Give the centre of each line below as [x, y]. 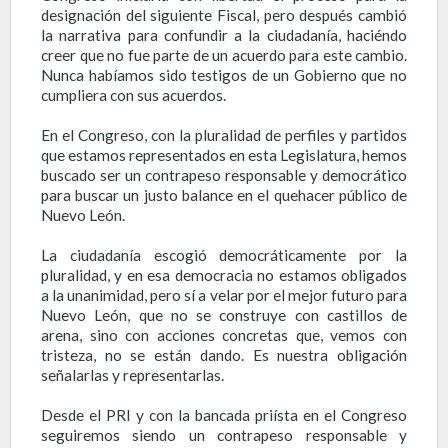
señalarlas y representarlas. [132, 374]
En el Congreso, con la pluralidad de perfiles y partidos [224, 134]
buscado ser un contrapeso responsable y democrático [224, 174]
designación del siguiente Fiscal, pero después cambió [224, 14]
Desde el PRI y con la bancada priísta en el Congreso [224, 414]
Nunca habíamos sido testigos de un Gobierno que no [224, 74]
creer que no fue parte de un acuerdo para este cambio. [224, 54]
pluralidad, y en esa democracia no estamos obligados [224, 274]
